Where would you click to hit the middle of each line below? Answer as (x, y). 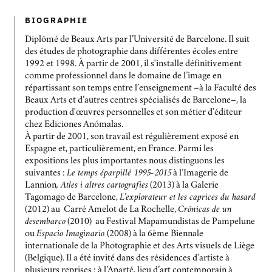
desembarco (45, 223)
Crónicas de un (205, 210)
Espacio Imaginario (72, 235)
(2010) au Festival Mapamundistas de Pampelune (160, 223)
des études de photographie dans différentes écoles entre (131, 53)
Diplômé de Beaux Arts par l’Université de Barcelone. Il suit (137, 40)
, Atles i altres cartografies (102, 186)
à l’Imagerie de (200, 174)
